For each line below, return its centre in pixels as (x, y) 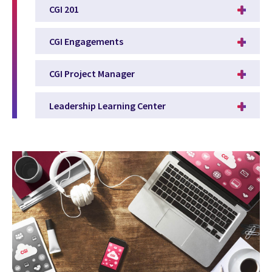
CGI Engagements (86, 41)
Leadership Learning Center (107, 105)
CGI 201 (64, 9)
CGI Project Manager (92, 73)
